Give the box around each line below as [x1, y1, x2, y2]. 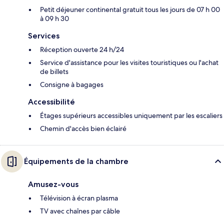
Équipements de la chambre [24, 156, 128, 166]
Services [28, 31, 59, 41]
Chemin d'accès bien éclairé [40, 124, 126, 133]
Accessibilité [28, 97, 75, 107]
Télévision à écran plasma [40, 193, 118, 203]
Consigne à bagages [40, 80, 103, 89]
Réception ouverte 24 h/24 [40, 45, 124, 54]
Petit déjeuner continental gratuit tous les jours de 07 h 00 [40, 5, 220, 14]
